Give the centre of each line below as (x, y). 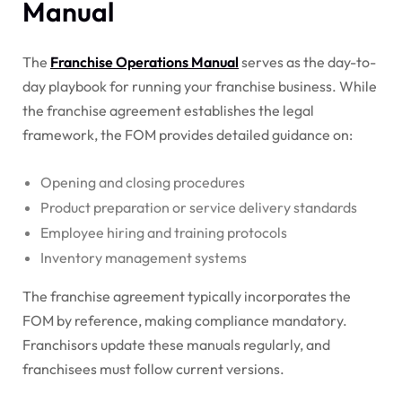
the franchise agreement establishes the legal (168, 111)
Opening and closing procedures (143, 183)
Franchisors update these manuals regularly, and (176, 345)
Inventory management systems (144, 258)
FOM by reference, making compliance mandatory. (185, 321)
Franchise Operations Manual (144, 62)
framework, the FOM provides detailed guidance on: (188, 135)
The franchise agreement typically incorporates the (187, 297)
